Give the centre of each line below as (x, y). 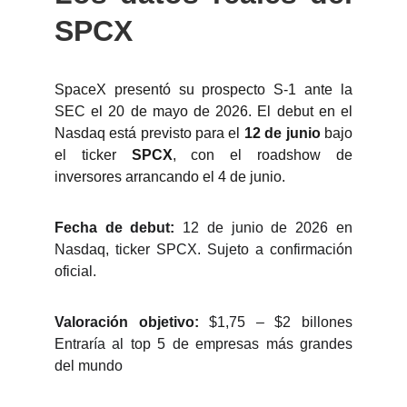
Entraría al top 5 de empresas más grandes (203, 344)
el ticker (93, 155)
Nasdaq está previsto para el (149, 133)
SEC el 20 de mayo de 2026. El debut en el (203, 111)
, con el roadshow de (262, 155)
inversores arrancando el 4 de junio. (170, 177)
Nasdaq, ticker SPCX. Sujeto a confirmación (203, 249)
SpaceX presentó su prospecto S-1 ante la (203, 89)
